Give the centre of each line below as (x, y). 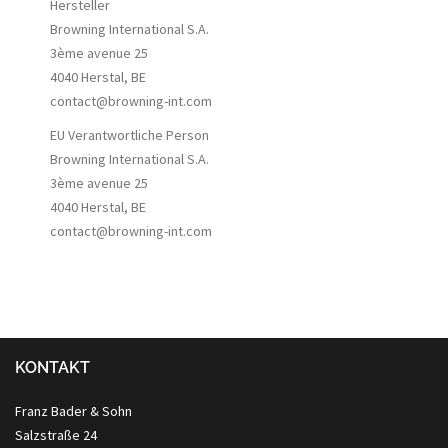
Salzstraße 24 (56, 435)
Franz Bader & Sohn (73, 411)
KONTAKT (52, 367)
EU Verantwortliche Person (129, 135)
